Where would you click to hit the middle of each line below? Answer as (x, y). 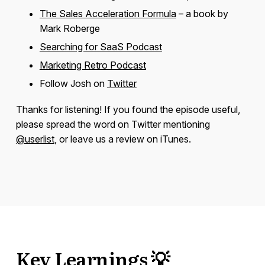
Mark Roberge (70, 29)
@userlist (35, 139)
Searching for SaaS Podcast (101, 47)
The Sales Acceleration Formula (108, 14)
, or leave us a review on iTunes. (122, 139)
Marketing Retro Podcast (93, 65)
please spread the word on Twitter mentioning (113, 125)
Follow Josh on (73, 84)
